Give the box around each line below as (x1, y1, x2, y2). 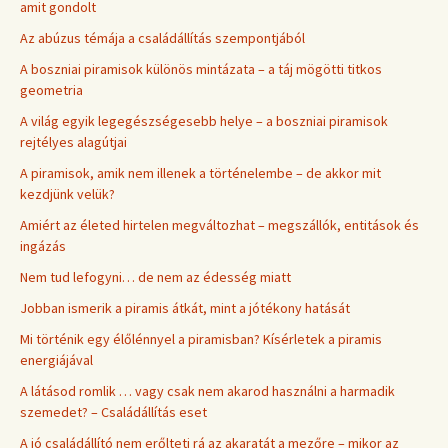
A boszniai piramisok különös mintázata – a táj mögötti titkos (20, 59, 382, 78)
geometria (20, 80, 83, 99)
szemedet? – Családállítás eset (20, 402, 207, 421)
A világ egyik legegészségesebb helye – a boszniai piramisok (20, 111, 388, 130)
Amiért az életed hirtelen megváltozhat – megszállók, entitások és (20, 215, 419, 234)
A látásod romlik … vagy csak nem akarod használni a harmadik (20, 381, 395, 400)
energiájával (20, 350, 93, 369)
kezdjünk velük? (20, 184, 115, 203)
